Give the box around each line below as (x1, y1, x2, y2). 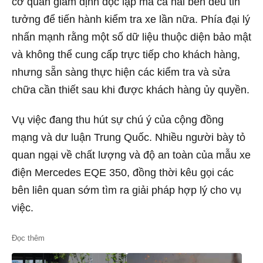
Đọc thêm (12, 233, 45, 242)
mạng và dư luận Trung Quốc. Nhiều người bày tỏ (12, 131, 245, 144)
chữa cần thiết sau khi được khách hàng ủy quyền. (12, 83, 249, 96)
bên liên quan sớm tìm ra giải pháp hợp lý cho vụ (12, 184, 241, 197)
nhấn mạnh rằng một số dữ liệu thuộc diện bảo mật (12, 31, 251, 43)
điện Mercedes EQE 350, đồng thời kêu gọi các (12, 167, 234, 179)
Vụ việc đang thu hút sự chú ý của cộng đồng (12, 114, 224, 126)
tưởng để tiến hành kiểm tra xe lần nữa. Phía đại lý (12, 13, 250, 25)
